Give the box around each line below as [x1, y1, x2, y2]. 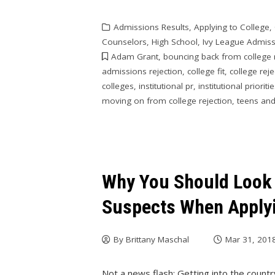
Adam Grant [111, 50, 159, 62]
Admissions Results [114, 21, 190, 33]
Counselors [102, 36, 147, 47]
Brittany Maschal [126, 233, 190, 245]
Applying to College [194, 21, 270, 33]
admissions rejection [102, 65, 183, 77]
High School [152, 36, 198, 47]
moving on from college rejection [102, 95, 233, 106]
